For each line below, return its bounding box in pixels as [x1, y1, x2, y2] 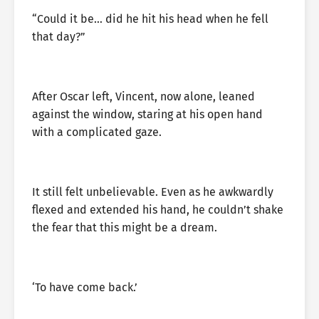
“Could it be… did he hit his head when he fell [32, 12, 268, 26]
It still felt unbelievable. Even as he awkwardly [32, 185, 273, 199]
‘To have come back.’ [32, 281, 137, 294]
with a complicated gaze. [32, 125, 162, 139]
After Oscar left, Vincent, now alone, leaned [32, 90, 255, 103]
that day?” [32, 30, 85, 43]
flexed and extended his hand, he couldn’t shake [32, 203, 283, 216]
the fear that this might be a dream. [32, 221, 217, 234]
